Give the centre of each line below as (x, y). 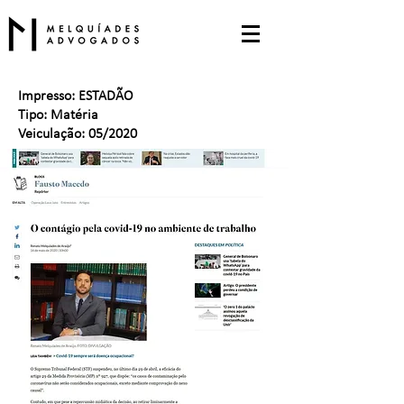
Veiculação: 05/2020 (78, 134)
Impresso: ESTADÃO (75, 96)
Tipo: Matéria (58, 115)
